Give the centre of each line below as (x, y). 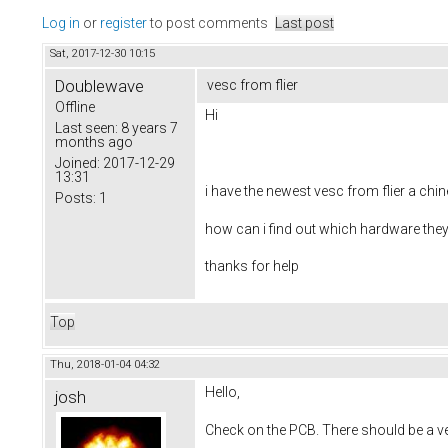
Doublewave (99, 86)
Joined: (77, 163)
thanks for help (252, 266)
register (123, 23)
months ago (94, 142)
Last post (304, 23)
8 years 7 (148, 128)
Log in (61, 23)
